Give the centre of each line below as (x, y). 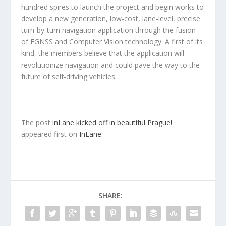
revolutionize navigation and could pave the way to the (111, 65)
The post (37, 123)
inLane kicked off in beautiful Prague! (112, 123)
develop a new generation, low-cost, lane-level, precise (111, 19)
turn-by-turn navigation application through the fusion (109, 30)
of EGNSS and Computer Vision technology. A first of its (112, 42)
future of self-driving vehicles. (69, 77)
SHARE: (110, 196)
